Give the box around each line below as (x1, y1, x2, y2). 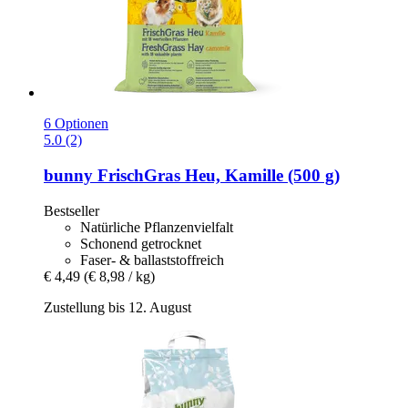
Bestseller (44, 202, 99, 219)
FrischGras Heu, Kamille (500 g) (93, 165, 340, 185)
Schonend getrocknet (80, 235, 201, 251)
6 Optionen (44, 116, 108, 132)
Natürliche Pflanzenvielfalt (80, 219, 233, 235)
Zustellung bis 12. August (44, 299, 191, 315)
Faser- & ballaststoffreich (80, 251, 224, 268)
